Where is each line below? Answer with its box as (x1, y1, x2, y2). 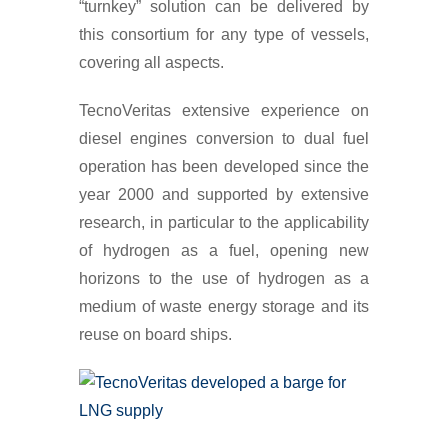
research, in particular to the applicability (79, 214, 369, 231)
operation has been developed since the (79, 158, 369, 175)
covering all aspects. (79, 54, 224, 71)
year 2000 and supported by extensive (79, 186, 369, 203)
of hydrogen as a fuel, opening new (79, 242, 369, 259)
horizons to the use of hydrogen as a (79, 270, 369, 287)
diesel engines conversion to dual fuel (79, 130, 369, 147)
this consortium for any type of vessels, (79, 26, 369, 43)
